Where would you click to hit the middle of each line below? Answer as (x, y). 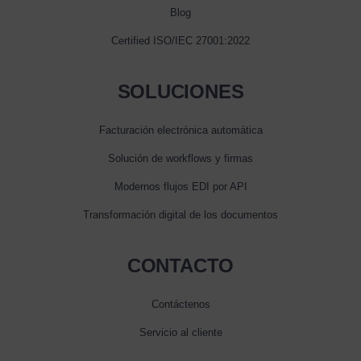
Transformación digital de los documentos (180, 214)
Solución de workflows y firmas (180, 158)
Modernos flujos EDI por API (180, 186)
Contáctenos (180, 304)
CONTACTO (180, 265)
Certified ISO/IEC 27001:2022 (180, 40)
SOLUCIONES (180, 91)
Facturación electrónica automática (180, 130)
